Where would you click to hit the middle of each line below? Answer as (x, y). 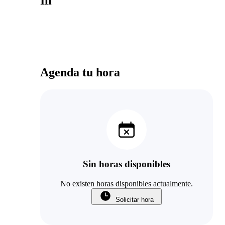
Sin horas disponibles (127, 164)
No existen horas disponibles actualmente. (127, 184)
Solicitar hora (135, 200)
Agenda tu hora (80, 72)
